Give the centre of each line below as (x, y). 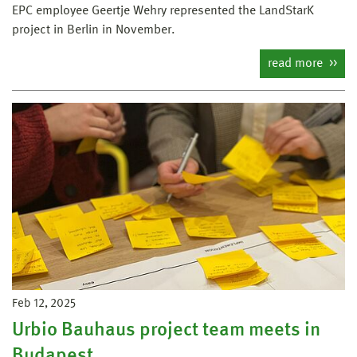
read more (297, 63)
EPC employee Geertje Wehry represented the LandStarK (163, 11)
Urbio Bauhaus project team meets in (166, 330)
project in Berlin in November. (94, 30)
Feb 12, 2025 (44, 304)
